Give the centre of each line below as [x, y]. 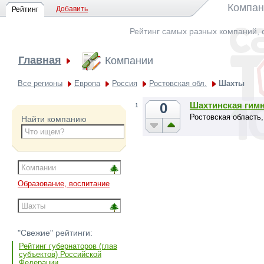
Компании [129, 60]
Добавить [72, 9]
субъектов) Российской [60, 255]
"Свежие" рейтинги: [55, 233]
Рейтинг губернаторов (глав [68, 246]
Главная [40, 60]
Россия [125, 84]
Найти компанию [54, 119]
